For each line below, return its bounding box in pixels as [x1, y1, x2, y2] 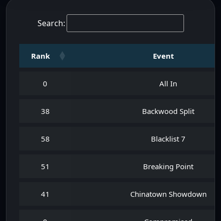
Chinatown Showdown [130, 189, 207, 199]
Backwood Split [142, 106, 194, 116]
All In [159, 78, 177, 88]
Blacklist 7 [151, 134, 185, 144]
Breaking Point [143, 161, 193, 171]
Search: [37, 18, 65, 29]
